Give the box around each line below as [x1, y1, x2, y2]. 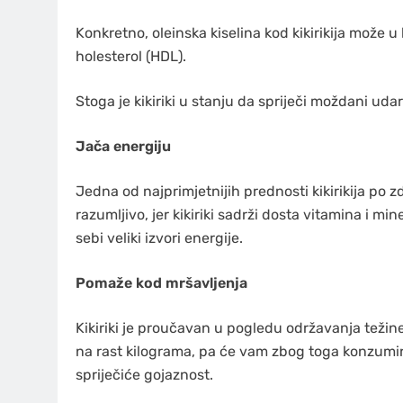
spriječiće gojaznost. [76, 365, 213, 383]
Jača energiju [76, 137, 171, 155]
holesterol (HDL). [76, 47, 186, 65]
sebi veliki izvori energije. [76, 228, 243, 246]
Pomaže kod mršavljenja [76, 273, 247, 291]
